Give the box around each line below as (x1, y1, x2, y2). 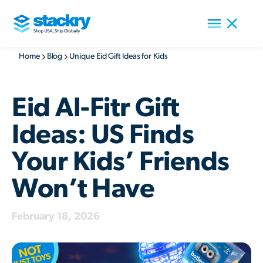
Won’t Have (12, 176, 155, 203)
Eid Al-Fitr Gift (12, 95, 179, 122)
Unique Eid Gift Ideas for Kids (69, 52, 168, 60)
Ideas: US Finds (12, 122, 194, 149)
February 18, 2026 (12, 211, 100, 222)
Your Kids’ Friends (12, 149, 230, 176)
